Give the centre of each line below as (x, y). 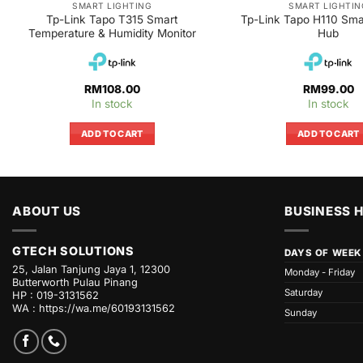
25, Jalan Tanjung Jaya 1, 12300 (91, 270)
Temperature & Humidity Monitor (112, 34)
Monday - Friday (320, 273)
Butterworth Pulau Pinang (75, 283)
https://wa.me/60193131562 (107, 309)
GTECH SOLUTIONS (73, 251)
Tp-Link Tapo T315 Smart (112, 20)
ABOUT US (47, 211)
